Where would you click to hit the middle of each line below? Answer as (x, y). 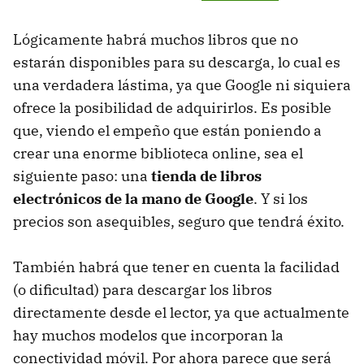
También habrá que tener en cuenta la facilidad (176, 267)
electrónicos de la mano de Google (133, 199)
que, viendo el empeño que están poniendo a (167, 131)
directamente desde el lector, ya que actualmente (181, 313)
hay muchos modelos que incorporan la (148, 336)
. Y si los (281, 199)
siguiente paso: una (82, 176)
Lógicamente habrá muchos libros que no (156, 40)
